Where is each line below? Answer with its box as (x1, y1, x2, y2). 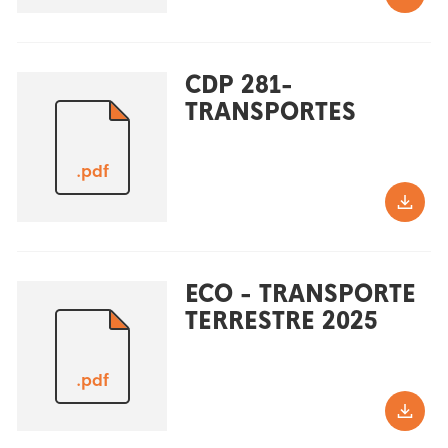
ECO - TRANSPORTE (184, 279, 416, 310)
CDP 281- (184, 70, 293, 101)
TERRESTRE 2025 (184, 306, 378, 337)
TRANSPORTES (184, 97, 356, 128)
